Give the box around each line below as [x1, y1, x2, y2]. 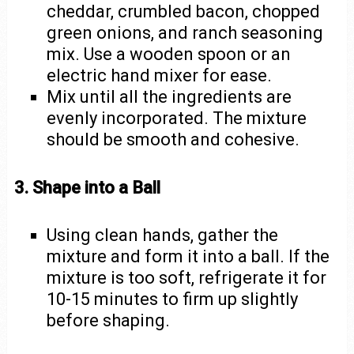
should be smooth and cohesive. [47, 129, 300, 149]
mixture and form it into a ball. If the [47, 247, 330, 267]
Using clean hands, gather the [47, 225, 279, 246]
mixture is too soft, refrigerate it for [47, 268, 327, 288]
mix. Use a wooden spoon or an [47, 43, 292, 64]
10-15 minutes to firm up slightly [47, 289, 299, 310]
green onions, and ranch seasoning [47, 22, 324, 43]
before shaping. [47, 311, 171, 331]
